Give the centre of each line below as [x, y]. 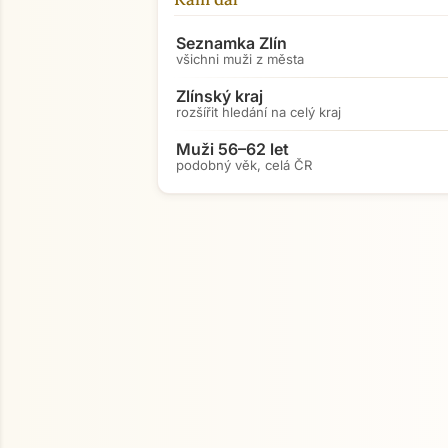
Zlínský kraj [219, 95]
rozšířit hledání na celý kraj [258, 111]
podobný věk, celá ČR [244, 164]
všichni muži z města [240, 58]
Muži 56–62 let [232, 148]
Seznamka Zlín [231, 42]
